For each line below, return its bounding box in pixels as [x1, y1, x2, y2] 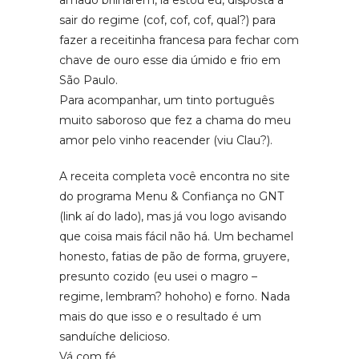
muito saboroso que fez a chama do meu [59, 112, 291, 127]
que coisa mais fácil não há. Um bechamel [59, 228, 293, 244]
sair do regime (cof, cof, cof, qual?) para [59, 12, 276, 27]
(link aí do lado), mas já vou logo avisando [59, 208, 287, 224]
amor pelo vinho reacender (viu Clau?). [59, 132, 272, 147]
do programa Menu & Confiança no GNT [59, 188, 284, 204]
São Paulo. [59, 72, 118, 87]
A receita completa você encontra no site [59, 168, 290, 184]
